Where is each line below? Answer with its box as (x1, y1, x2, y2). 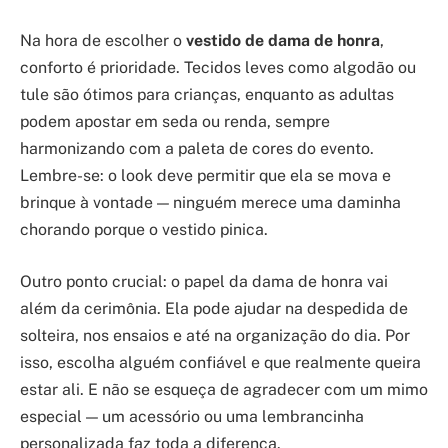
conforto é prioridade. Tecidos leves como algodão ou (20, 58, 416, 78)
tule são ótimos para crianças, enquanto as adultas (20, 85, 394, 105)
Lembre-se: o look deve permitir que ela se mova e (20, 166, 391, 186)
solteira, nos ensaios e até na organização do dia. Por (20, 325, 410, 345)
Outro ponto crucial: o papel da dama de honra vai (20, 271, 388, 291)
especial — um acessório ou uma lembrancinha (20, 406, 364, 426)
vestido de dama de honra (186, 31, 380, 51)
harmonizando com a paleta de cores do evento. (20, 139, 374, 159)
